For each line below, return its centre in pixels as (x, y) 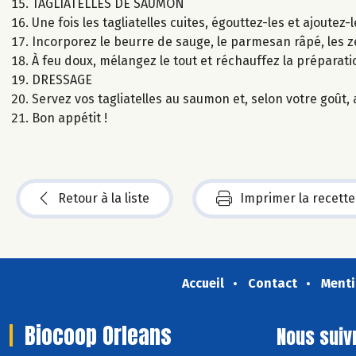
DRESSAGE (62, 79)
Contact (272, 283)
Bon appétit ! (70, 118)
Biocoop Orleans (98, 335)
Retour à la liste (104, 198)
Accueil (203, 283)
